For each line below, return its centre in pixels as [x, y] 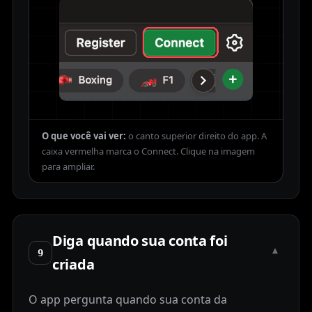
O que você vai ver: [84, 136]
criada [73, 265]
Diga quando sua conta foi [140, 241]
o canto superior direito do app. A [197, 136]
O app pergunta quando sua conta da [128, 300]
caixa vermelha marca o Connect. [110, 151]
